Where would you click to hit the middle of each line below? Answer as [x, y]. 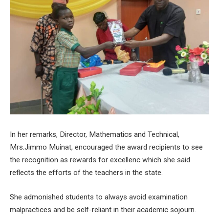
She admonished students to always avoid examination [99, 197]
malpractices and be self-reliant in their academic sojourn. [103, 210]
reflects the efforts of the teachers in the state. [86, 173]
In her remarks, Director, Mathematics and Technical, [95, 135]
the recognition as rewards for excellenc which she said [100, 160]
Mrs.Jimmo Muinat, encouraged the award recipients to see [106, 147]
